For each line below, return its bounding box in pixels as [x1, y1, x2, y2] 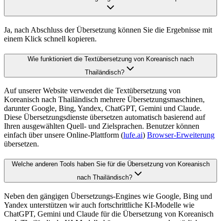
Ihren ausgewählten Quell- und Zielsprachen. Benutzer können [4, 122, 199, 131]
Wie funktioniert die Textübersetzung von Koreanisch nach [27, 55, 194, 63]
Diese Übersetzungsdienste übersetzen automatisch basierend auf [4, 113, 205, 122]
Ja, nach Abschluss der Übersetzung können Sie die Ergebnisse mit [4, 26, 212, 34]
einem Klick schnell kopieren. [4, 35, 97, 43]
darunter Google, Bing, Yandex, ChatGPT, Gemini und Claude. [4, 104, 202, 113]
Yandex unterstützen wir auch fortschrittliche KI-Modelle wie [4, 200, 194, 209]
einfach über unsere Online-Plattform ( [4, 131, 123, 140]
